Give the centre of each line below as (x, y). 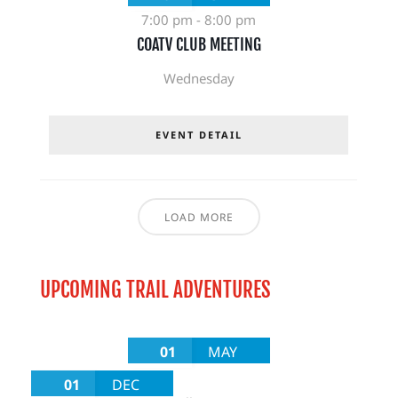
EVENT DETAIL (199, 135)
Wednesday (199, 78)
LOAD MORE (199, 217)
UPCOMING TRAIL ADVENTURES (155, 290)
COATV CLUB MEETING (199, 44)
